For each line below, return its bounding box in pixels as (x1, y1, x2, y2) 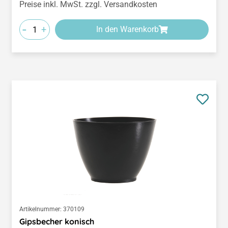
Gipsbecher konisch (19, 216, 94, 227)
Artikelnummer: (19, 206, 62, 213)
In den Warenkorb (96, 24, 159, 35)
